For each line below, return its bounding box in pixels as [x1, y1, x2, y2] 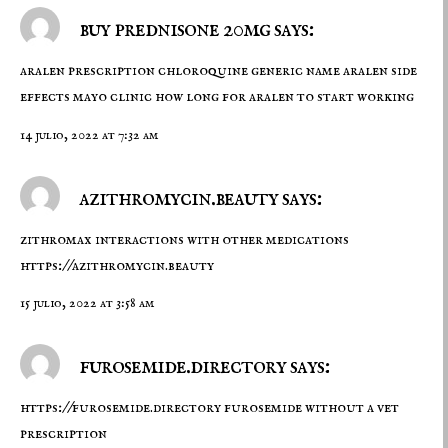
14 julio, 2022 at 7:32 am [20, 125, 158, 144]
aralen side [343, 61, 417, 82]
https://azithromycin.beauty [20, 255, 214, 276]
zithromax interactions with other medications [20, 229, 349, 250]
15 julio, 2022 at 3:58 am [20, 293, 154, 312]
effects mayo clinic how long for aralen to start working [20, 87, 414, 108]
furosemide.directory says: [75, 350, 329, 382]
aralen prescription [20, 61, 158, 82]
